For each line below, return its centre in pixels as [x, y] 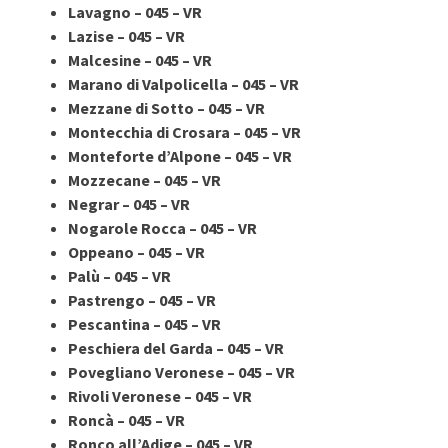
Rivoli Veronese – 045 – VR [160, 395]
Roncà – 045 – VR [126, 419]
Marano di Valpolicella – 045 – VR [183, 83]
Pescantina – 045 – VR [144, 323]
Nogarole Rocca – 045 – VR [162, 227]
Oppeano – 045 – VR [136, 251]
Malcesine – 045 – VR [140, 59]
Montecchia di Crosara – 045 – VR [184, 131]
